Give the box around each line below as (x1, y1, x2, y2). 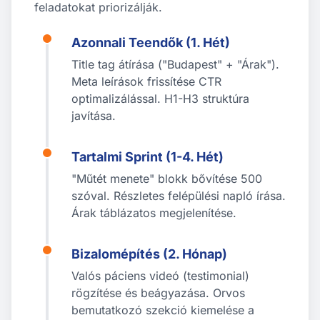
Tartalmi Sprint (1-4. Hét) (71, 149, 224, 164)
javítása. (71, 109, 116, 123)
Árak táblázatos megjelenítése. (71, 206, 236, 220)
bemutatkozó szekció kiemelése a (71, 303, 254, 317)
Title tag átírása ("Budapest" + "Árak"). (71, 57, 279, 71)
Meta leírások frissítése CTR (71, 74, 221, 89)
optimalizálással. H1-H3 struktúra (71, 91, 249, 106)
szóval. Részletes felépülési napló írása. (71, 189, 286, 203)
